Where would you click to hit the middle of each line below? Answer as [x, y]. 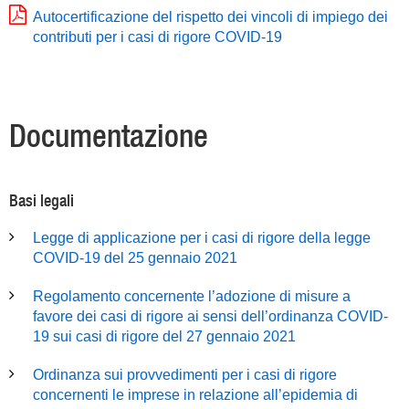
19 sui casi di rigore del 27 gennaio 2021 [164, 336]
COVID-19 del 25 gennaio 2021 [135, 258]
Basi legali [42, 200]
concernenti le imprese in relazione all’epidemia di [195, 395]
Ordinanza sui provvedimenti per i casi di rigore [185, 375]
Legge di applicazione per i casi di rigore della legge [202, 238]
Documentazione [109, 136]
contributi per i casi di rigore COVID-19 [157, 37]
